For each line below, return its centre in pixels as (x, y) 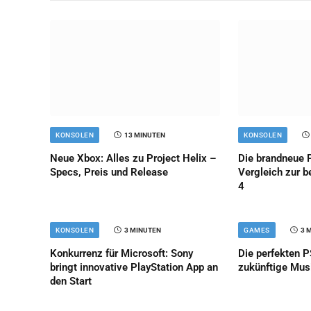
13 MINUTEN (145, 135)
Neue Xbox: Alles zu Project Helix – (133, 158)
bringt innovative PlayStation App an (134, 267)
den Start (71, 281)
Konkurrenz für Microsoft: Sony (121, 253)
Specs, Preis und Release (109, 172)
